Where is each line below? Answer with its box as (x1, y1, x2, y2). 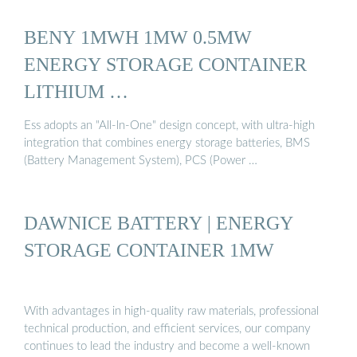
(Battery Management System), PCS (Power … (24, 155, 257, 167)
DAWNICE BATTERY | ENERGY (24, 211, 293, 233)
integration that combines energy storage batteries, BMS (24, 137, 310, 150)
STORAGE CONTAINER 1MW (24, 238, 274, 261)
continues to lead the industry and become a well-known (24, 340, 310, 353)
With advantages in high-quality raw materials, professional (24, 305, 319, 318)
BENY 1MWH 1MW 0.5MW (24, 25, 252, 48)
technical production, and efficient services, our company (24, 323, 311, 335)
